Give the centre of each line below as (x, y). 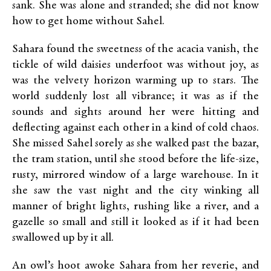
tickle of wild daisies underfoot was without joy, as (135, 65)
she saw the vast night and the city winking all (135, 191)
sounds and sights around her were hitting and (135, 112)
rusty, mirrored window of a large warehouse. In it (135, 175)
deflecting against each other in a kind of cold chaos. (135, 128)
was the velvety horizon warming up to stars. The (135, 81)
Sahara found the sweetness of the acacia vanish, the (135, 49)
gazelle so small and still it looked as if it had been (135, 222)
